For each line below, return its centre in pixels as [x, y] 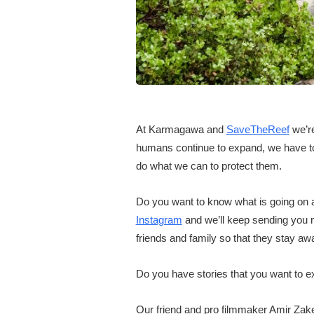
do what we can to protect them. [209, 166]
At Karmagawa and [181, 130]
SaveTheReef [258, 130]
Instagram [159, 220]
